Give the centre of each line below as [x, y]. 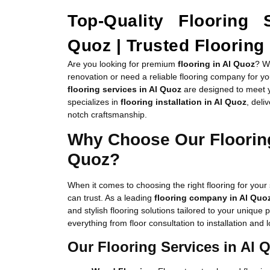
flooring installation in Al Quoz [184, 102]
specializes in [94, 102]
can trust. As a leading [111, 198]
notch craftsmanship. [107, 115]
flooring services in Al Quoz [124, 89]
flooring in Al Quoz [216, 64]
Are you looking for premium [123, 64]
